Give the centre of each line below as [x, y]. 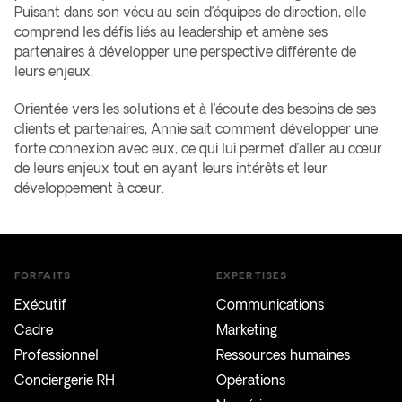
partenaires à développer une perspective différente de [185, 52]
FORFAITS [43, 275]
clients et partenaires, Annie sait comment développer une [196, 129]
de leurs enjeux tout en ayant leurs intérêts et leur [171, 168]
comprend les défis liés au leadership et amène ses [171, 32]
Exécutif [40, 305]
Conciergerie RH [65, 380]
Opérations [251, 380]
